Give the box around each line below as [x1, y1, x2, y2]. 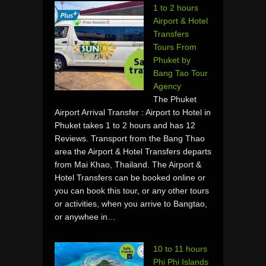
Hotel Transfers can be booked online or [55, 172, 205, 182]
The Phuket [153, 94, 197, 104]
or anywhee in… [55, 211, 116, 221]
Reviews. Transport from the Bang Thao [55, 133, 205, 143]
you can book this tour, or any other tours [55, 185, 209, 195]
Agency [153, 81, 181, 91]
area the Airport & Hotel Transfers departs [55, 146, 211, 156]
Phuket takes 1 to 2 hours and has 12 [55, 120, 195, 130]
